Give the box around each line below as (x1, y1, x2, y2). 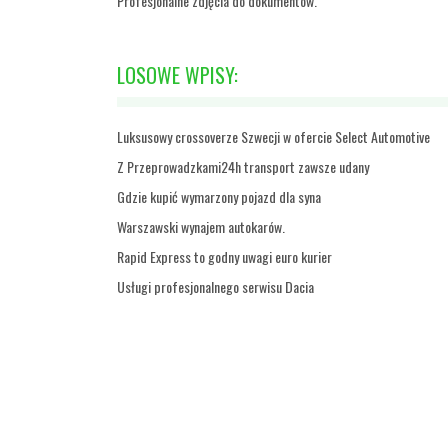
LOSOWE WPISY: (117, 60, 238, 90)
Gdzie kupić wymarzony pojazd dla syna (117, 186, 321, 207)
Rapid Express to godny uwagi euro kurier (117, 246, 332, 267)
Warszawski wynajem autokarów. (117, 216, 285, 237)
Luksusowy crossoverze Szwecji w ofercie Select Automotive (117, 126, 430, 147)
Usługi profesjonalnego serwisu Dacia (117, 276, 314, 297)
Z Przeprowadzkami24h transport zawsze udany (117, 156, 369, 177)
